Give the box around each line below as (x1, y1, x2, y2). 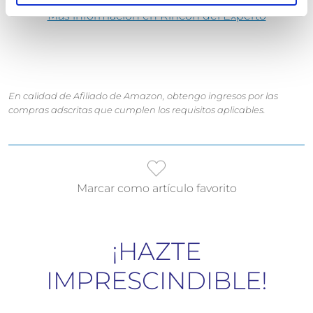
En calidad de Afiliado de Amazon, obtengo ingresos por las (8, 89, 278, 101)
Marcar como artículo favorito (76, 181, 237, 195)
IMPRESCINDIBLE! (45, 265, 268, 296)
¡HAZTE (112, 235, 201, 266)
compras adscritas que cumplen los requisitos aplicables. (8, 103, 265, 115)
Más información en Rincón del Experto (47, 8, 266, 22)
